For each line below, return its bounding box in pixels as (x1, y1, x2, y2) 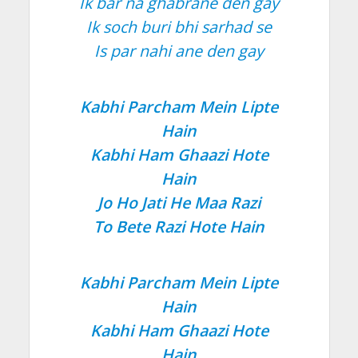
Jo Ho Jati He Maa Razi (97, 191, 261, 213)
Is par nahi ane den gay (94, 39, 264, 62)
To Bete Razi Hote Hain (93, 215, 265, 237)
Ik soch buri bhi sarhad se (86, 15, 272, 38)
